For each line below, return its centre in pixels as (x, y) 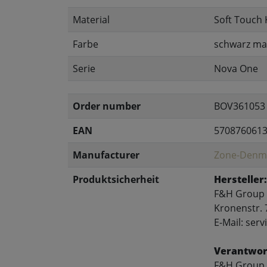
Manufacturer (106, 155)
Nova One (236, 69)
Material (91, 20)
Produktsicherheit (116, 179)
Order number (107, 106)
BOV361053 (240, 106)
